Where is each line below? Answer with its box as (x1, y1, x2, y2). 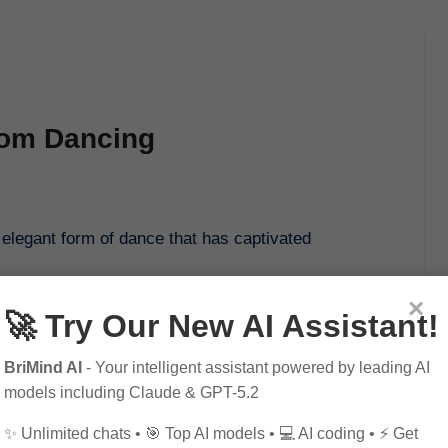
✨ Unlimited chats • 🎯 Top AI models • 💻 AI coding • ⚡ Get (4, 424, 418, 442)
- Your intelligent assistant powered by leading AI (82, 358, 430, 376)
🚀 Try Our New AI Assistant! (4, 307, 439, 344)
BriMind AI (4, 358, 82, 376)
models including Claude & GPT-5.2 (4, 383, 259, 401)
